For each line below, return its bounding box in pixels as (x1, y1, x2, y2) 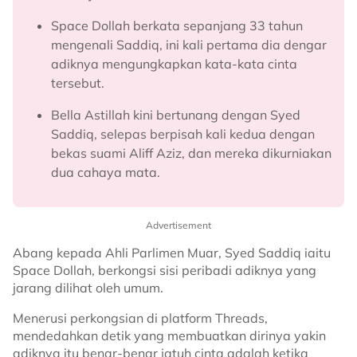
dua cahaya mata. (51, 164, 160, 180)
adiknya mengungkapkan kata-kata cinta (51, 56, 297, 72)
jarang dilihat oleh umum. (13, 280, 163, 296)
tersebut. (51, 75, 104, 91)
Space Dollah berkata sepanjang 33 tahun (51, 18, 303, 33)
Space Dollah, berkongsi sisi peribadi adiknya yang (13, 262, 316, 278)
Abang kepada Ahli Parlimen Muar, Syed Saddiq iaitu (13, 245, 331, 261)
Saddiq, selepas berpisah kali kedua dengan (51, 126, 315, 142)
